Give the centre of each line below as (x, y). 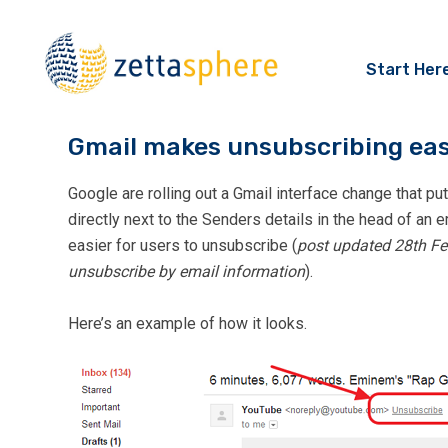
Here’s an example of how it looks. (187, 324)
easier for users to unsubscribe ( (182, 246)
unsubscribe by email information (186, 272)
